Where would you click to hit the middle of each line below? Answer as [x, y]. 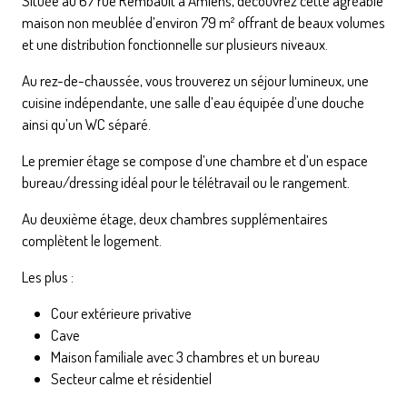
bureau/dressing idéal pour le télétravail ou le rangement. [186, 182]
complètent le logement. [92, 240]
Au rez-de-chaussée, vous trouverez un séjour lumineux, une [195, 80]
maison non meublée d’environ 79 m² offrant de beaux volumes [203, 22]
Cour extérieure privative [121, 313]
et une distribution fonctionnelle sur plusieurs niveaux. [175, 44]
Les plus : [48, 276]
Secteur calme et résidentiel [131, 378]
